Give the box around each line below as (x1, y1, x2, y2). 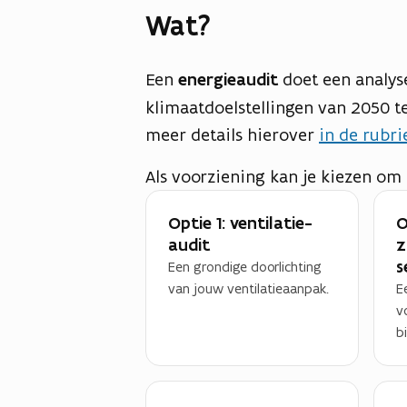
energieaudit (178, 67, 283, 91)
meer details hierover (145, 123, 319, 145)
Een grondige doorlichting (168, 257, 322, 275)
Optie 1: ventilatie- (168, 211, 313, 234)
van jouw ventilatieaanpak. (168, 279, 329, 297)
